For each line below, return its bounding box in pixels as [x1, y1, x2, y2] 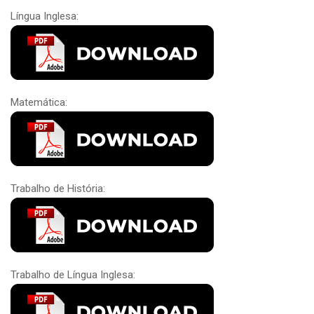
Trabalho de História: [11, 182, 105, 195]
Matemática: [11, 95, 67, 109]
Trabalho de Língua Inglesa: [11, 268, 135, 281]
